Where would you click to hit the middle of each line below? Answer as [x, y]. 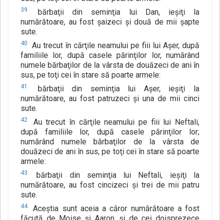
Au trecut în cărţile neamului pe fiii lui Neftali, [114, 122]
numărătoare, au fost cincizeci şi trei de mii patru [110, 185]
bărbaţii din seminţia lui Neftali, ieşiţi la [114, 175]
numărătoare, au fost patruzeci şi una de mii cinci [110, 99]
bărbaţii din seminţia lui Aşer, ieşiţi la [114, 89]
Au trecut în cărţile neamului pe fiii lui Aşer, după [114, 46]
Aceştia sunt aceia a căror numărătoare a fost [114, 209]
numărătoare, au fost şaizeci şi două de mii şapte [110, 22]
